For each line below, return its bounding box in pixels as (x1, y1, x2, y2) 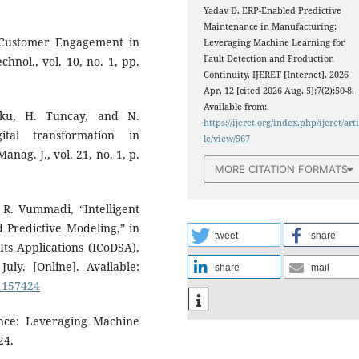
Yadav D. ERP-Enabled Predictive (204, 5, 342, 17)
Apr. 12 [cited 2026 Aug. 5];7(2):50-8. (204, 85, 355, 97)
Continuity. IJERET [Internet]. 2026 (204, 69, 349, 81)
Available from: (204, 101, 268, 113)
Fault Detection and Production (204, 53, 335, 65)
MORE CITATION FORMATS (215, 162, 349, 175)
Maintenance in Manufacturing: (204, 21, 337, 33)
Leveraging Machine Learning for (204, 37, 345, 49)
